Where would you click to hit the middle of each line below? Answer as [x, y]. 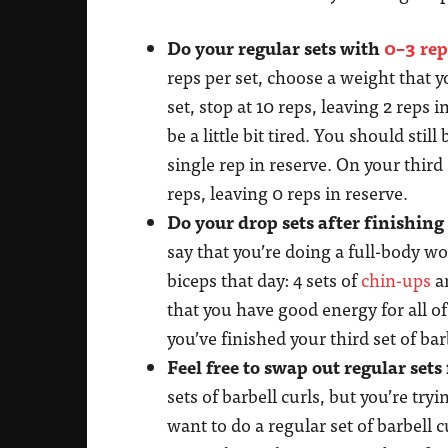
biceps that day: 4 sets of [264, 280]
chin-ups [396, 280]
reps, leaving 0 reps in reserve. [287, 193]
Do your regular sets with [275, 48]
